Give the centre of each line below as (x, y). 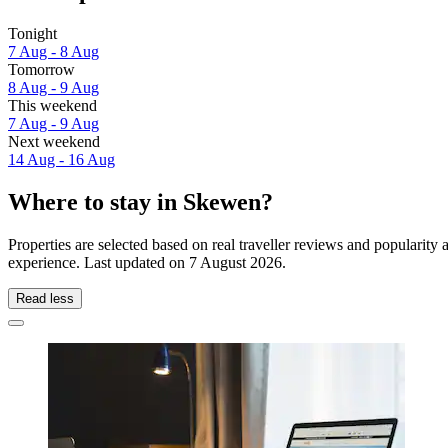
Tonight (32, 33)
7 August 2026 (235, 262)
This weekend (52, 105)
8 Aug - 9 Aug (53, 87)
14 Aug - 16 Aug (61, 159)
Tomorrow (41, 69)
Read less (45, 298)
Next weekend (54, 141)
